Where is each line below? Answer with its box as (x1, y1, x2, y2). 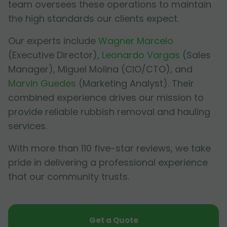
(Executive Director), (8, 49, 99, 62)
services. (8, 120, 47, 133)
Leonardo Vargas (102, 49, 180, 62)
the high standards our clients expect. (8, 12, 179, 25)
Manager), (8, 63, 55, 76)
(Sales (182, 49, 211, 62)
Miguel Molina (58, 63, 119, 76)
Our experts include (8, 34, 96, 48)
